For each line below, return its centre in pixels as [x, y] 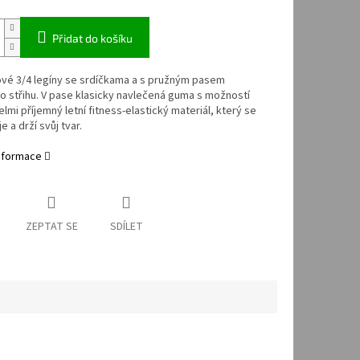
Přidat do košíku [92, 39]
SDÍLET [126, 227]
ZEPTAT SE [51, 227]
